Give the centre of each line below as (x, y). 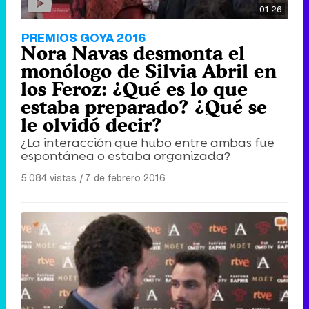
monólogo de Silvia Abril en (149, 71)
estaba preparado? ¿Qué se (144, 107)
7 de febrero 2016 (125, 177)
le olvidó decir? (91, 124)
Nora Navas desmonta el (133, 53)
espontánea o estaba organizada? (126, 156)
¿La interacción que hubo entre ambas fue (148, 142)
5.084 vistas (49, 177)
